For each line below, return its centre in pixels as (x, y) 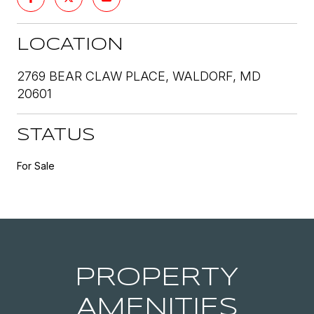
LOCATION (70, 45)
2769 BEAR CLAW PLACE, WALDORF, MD (139, 76)
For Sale (36, 165)
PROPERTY (157, 278)
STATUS (56, 135)
